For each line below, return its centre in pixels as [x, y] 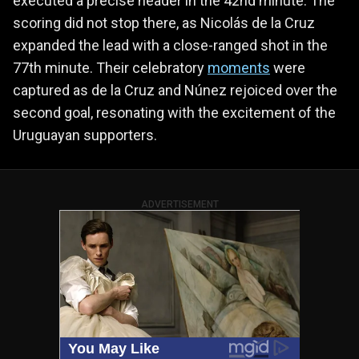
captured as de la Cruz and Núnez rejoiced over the [175, 90]
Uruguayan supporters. [85, 135]
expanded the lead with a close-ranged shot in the [170, 45]
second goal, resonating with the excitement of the [174, 112]
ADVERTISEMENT [179, 204]
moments [239, 67]
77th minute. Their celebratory [110, 67]
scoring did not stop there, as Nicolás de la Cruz [164, 22]
